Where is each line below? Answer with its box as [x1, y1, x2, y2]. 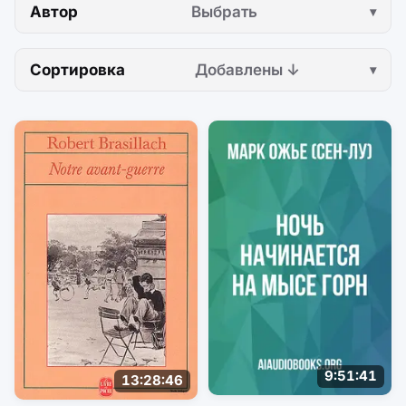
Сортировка [30, 60, 125, 79]
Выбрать [190, 2, 257, 21]
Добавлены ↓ [195, 60, 300, 79]
